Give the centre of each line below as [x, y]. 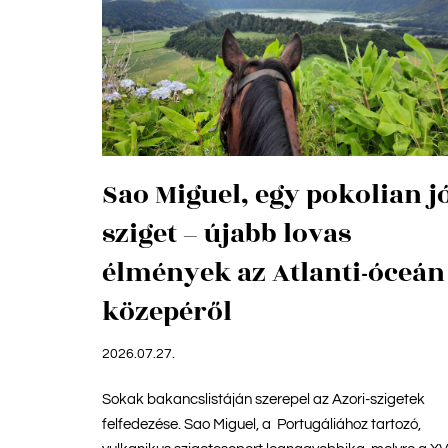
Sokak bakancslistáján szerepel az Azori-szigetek [263, 399]
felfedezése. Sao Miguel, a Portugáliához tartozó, [261, 424]
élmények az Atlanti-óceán [273, 272]
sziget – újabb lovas [226, 233]
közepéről [167, 311]
